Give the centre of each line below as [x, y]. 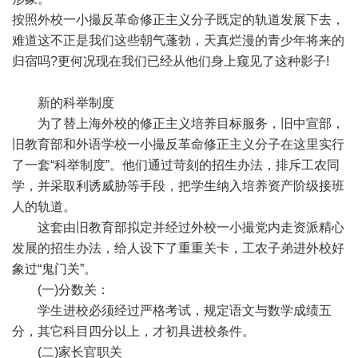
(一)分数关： [61, 290]
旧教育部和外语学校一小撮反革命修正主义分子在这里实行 [178, 144]
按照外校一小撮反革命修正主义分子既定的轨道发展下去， [178, 20]
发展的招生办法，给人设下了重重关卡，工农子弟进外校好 [178, 248]
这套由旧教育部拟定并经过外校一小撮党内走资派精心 [178, 227]
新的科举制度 [63, 103]
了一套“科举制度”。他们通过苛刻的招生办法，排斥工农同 [176, 165]
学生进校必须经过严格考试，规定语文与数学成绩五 [172, 310]
